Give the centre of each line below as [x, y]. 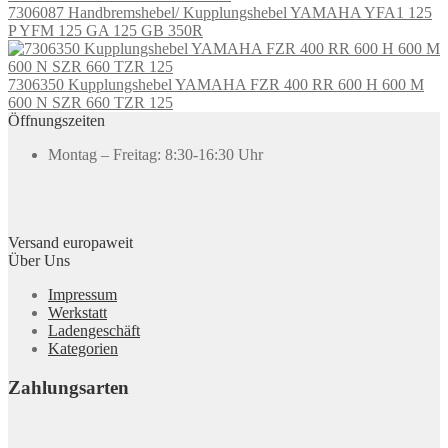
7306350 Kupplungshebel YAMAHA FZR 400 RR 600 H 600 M [216, 84]
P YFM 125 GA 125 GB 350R [105, 30]
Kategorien [83, 348]
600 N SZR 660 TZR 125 [90, 102]
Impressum [82, 294]
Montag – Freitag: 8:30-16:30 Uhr [155, 154]
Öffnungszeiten [56, 120]
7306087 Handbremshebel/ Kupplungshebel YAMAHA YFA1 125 [220, 12]
